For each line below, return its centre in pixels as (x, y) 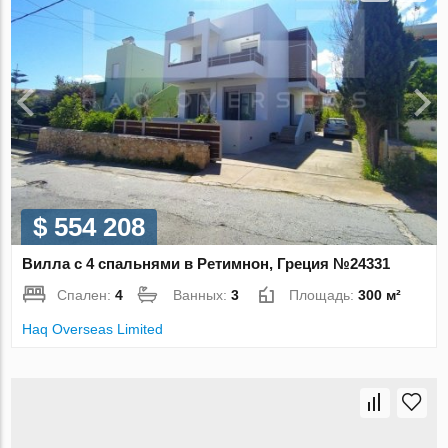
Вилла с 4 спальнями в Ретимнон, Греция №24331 (206, 264)
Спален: (86, 295)
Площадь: (324, 295)
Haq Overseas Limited (93, 329)
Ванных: (202, 295)
